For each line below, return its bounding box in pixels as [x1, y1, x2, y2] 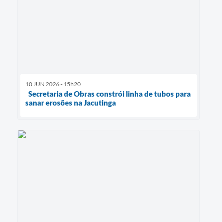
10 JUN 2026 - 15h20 [25, 80, 81, 88]
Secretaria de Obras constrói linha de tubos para [25, 89, 191, 99]
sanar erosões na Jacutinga [25, 98, 116, 108]
